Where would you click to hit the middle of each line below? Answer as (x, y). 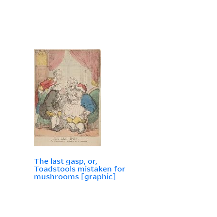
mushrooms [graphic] (75, 177)
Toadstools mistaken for (79, 169)
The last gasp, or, (65, 161)
